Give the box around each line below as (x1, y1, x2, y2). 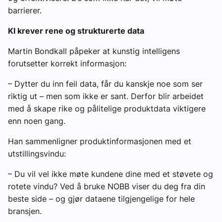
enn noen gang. (8, 115, 65, 126)
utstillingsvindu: (8, 148, 66, 159)
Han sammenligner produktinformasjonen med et (8, 136, 191, 146)
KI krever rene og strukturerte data (8, 25, 144, 36)
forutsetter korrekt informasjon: (8, 58, 126, 68)
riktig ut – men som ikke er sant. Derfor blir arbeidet (8, 91, 204, 101)
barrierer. (8, 5, 42, 15)
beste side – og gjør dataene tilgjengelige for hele (8, 193, 195, 204)
